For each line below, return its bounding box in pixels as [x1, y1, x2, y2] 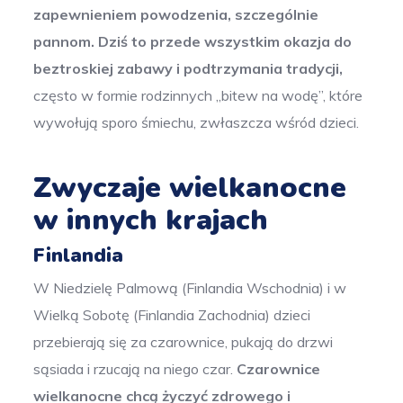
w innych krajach [33, 200, 269, 239]
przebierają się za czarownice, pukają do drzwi [33, 332, 334, 351]
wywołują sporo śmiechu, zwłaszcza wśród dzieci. [33, 112, 360, 131]
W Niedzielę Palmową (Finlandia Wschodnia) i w [33, 278, 347, 297]
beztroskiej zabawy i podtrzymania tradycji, [33, 58, 344, 77]
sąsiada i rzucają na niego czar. [33, 359, 237, 378]
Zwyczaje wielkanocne [33, 167, 347, 207]
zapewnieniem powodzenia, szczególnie [33, 4, 319, 23]
